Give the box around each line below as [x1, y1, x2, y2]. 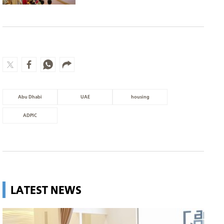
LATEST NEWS [10, 182, 81, 197]
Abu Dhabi [18, 93, 42, 100]
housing [130, 93, 149, 100]
